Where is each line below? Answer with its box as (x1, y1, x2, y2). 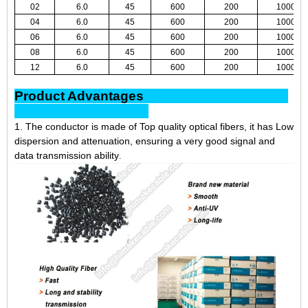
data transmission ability (14, 150, 119, 162)
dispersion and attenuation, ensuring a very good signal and (14, 135, 275, 147)
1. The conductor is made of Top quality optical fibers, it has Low (14, 121, 294, 133)
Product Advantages (14, 89, 288, 104)
